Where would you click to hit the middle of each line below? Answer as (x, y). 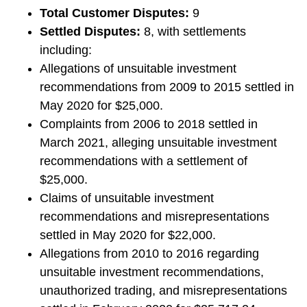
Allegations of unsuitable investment (138, 69)
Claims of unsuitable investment (126, 198)
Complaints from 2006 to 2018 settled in (148, 124)
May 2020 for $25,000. (101, 106)
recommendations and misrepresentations (154, 217)
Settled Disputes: (91, 32)
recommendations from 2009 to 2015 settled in (167, 87)
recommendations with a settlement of (143, 161)
